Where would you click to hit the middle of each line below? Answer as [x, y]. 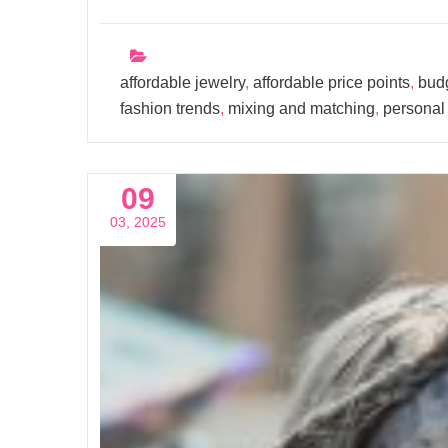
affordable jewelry [182, 82]
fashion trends [170, 108]
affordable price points [331, 82]
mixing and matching [301, 108]
